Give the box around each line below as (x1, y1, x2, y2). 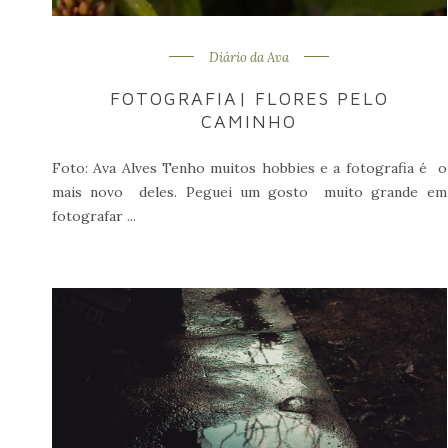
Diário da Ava (209, 48, 290, 66)
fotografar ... (52, 206, 136, 225)
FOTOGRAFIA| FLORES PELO (110, 87, 389, 109)
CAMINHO (201, 110, 298, 132)
